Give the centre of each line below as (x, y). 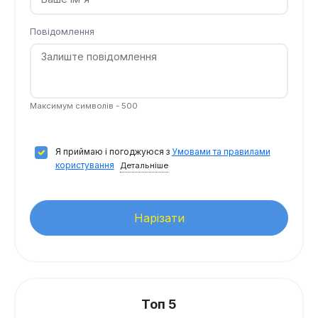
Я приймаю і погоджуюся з (113, 151)
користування (84, 165)
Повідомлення (62, 32)
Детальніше (144, 165)
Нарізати (159, 218)
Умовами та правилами (221, 151)
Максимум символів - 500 (84, 106)
